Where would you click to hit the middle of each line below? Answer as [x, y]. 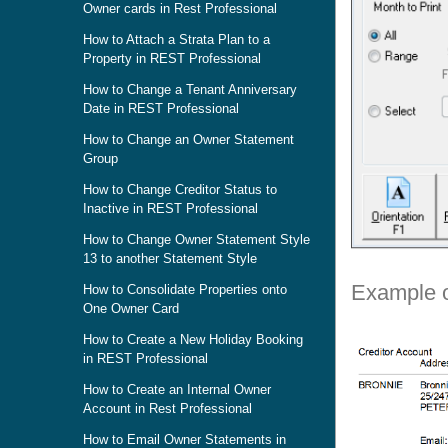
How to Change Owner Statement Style [196, 239]
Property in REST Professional [172, 58]
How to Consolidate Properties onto [185, 289]
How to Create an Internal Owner [177, 389]
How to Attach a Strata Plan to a [176, 39]
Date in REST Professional [161, 108]
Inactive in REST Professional [170, 208]
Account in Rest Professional [167, 408]
